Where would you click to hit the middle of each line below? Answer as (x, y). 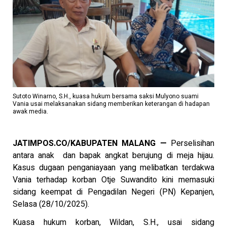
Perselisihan (191, 144)
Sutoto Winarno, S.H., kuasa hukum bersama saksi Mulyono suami (106, 97)
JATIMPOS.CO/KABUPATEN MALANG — (90, 144)
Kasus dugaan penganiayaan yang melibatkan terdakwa (113, 168)
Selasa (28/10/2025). (51, 204)
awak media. (30, 112)
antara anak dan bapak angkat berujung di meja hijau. (113, 156)
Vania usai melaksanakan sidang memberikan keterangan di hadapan (111, 104)
